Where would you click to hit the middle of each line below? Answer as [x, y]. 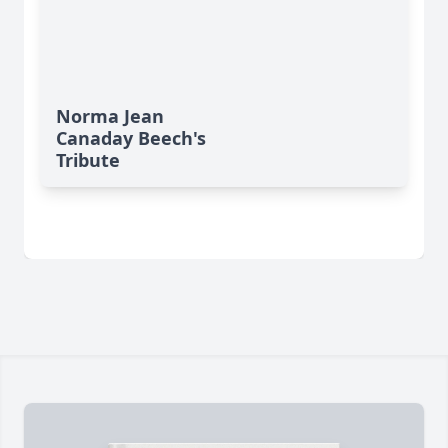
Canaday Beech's [131, 138]
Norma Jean [110, 116]
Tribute [88, 160]
